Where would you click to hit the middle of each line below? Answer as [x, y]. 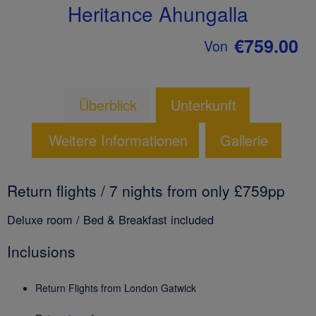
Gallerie [244, 140]
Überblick [108, 105]
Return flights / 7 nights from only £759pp [146, 191]
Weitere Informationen [119, 140]
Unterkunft [204, 105]
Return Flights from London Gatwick [116, 287]
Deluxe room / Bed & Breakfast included [110, 219]
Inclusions [41, 251]
